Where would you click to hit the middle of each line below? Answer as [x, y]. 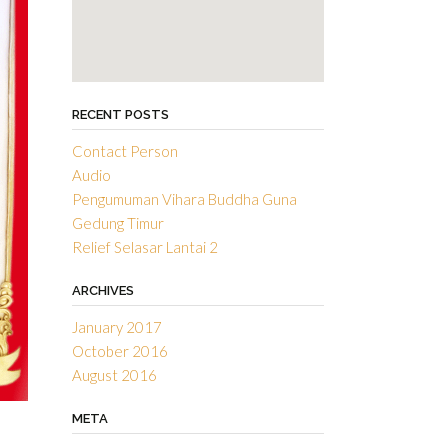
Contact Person [124, 150]
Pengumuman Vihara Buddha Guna [184, 198]
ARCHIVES [102, 290]
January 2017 [116, 326]
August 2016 [114, 374]
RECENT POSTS [120, 114]
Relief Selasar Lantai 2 [144, 246]
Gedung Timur [117, 222]
